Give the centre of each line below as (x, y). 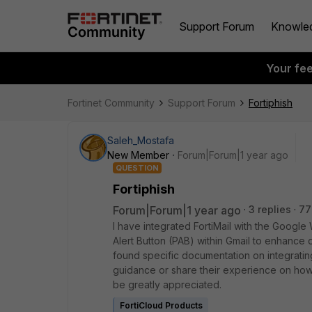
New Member (138, 155)
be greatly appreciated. (167, 284)
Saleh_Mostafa (141, 140)
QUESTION (137, 168)
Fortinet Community (111, 103)
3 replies (270, 209)
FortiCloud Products (161, 305)
